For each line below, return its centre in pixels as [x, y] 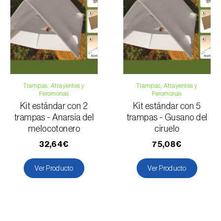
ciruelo [167, 129]
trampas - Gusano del [167, 117]
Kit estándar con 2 [54, 106]
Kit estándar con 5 [167, 106]
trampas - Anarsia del [54, 117]
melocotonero [54, 129]
